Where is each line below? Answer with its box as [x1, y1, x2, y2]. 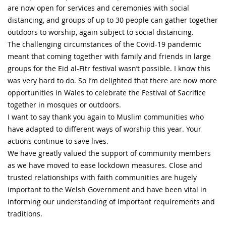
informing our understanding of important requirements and [8, 196, 215, 206]
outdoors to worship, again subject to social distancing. [8, 27, 194, 37]
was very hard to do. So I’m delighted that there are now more [8, 75, 217, 85]
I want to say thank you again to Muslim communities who [8, 111, 204, 122]
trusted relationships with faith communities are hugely [8, 172, 197, 182]
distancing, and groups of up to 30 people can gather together [8, 15, 218, 25]
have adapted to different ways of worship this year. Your [8, 124, 201, 134]
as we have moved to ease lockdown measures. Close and [8, 160, 202, 170]
